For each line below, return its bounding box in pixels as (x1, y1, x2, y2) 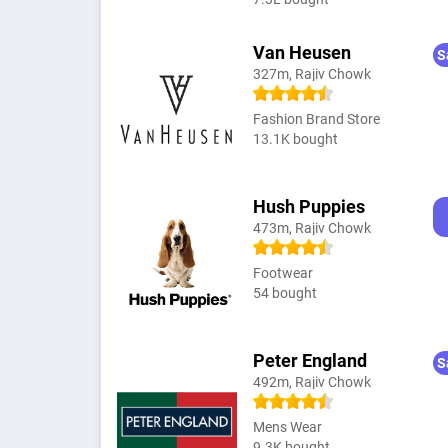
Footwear (252, 264, 313, 281)
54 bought (252, 284, 317, 301)
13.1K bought (252, 130, 338, 147)
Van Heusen (252, 41, 351, 63)
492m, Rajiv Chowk (252, 373, 371, 390)
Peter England (252, 349, 367, 371)
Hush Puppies (252, 195, 365, 217)
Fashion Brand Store (252, 110, 380, 127)
